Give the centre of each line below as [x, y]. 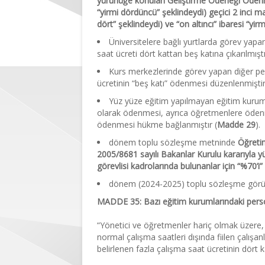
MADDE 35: [119, 201]
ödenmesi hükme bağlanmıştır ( [157, 124]
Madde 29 [236, 124]
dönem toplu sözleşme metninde [173, 142]
